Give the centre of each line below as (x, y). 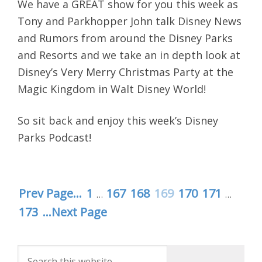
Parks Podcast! (54, 137)
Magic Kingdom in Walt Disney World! (112, 89)
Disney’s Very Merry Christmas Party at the (125, 72)
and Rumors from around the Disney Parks (125, 38)
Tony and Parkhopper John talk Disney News (130, 21)
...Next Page (75, 212)
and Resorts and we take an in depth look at (129, 55)
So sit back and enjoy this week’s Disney (118, 120)
